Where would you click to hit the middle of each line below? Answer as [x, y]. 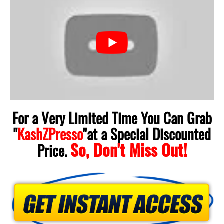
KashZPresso [50, 134]
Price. [54, 150]
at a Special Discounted [149, 134]
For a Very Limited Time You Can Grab [112, 118]
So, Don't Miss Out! [128, 150]
